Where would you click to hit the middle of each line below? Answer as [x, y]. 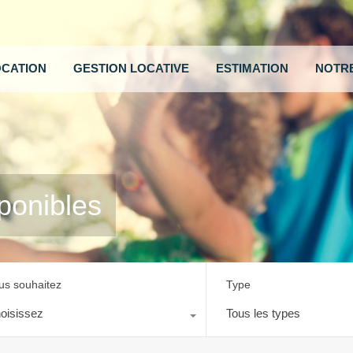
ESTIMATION [252, 69]
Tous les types [264, 313]
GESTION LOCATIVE [131, 69]
